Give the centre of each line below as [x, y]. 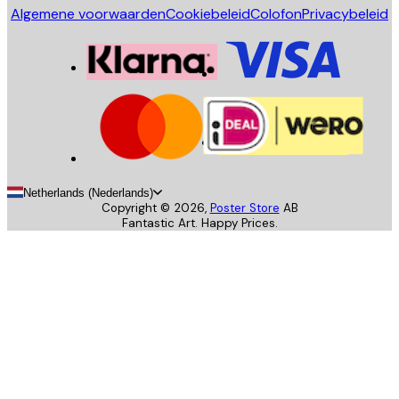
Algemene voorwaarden [88, 13]
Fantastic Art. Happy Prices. [199, 223]
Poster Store [244, 208]
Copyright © [137, 208]
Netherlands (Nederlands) [88, 192]
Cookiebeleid [208, 13]
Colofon [276, 13]
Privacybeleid [345, 13]
